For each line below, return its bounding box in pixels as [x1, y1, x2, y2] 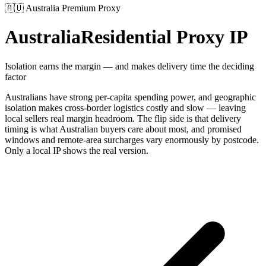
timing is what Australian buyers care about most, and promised [5, 123, 242, 134]
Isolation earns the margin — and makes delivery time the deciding [5, 61, 254, 71]
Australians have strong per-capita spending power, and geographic [5, 91, 256, 102]
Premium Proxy [62, 3, 121, 13]
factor [5, 71, 26, 82]
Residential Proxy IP [81, 26, 248, 48]
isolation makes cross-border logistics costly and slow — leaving [5, 102, 246, 113]
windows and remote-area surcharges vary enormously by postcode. [5, 134, 259, 145]
